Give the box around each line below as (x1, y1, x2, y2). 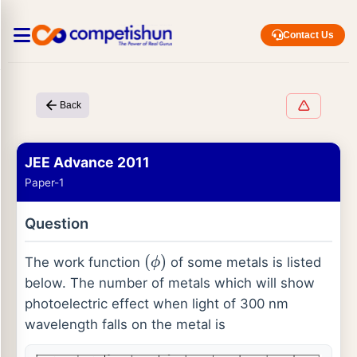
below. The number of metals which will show (25, 275, 315, 291)
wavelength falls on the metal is (25, 316, 226, 332)
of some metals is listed (167, 254, 322, 270)
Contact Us (283, 29, 334, 41)
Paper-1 (25, 176, 64, 189)
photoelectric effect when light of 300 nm (25, 296, 288, 312)
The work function (25, 254, 144, 270)
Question (25, 214, 88, 232)
